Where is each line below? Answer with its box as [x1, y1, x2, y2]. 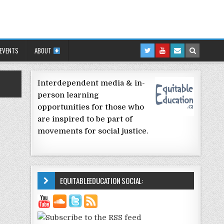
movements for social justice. [37, 126, 148, 136]
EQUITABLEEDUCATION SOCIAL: [60, 175, 143, 186]
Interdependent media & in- [37, 78, 145, 88]
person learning [37, 90, 99, 100]
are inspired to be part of [37, 114, 133, 124]
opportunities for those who [37, 102, 144, 112]
